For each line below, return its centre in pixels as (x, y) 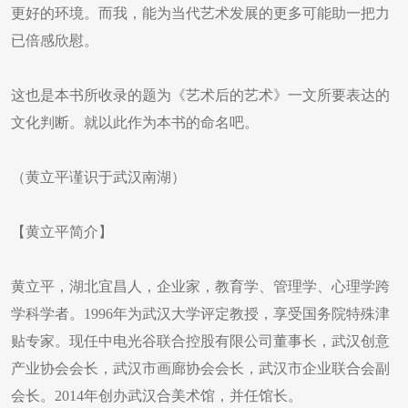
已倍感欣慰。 (55, 41)
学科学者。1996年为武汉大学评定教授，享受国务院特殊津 (200, 314)
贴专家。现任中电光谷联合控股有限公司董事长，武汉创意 (200, 341)
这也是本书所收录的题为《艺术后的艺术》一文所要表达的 (200, 95)
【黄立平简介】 (62, 232)
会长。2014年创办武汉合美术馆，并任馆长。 (157, 396)
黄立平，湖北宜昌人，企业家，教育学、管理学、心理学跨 (200, 286)
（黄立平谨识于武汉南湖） (98, 177)
